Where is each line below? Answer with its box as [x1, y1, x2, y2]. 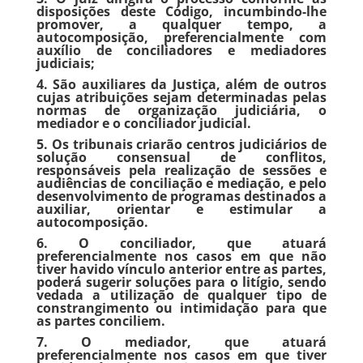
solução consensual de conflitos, [36, 148, 327, 166]
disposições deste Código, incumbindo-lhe [36, 2, 327, 20]
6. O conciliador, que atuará [36, 234, 327, 252]
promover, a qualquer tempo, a [36, 15, 327, 33]
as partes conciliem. [36, 312, 165, 330]
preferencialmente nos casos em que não [36, 247, 327, 265]
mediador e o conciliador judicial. [36, 114, 251, 132]
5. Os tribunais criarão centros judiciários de [36, 135, 327, 153]
